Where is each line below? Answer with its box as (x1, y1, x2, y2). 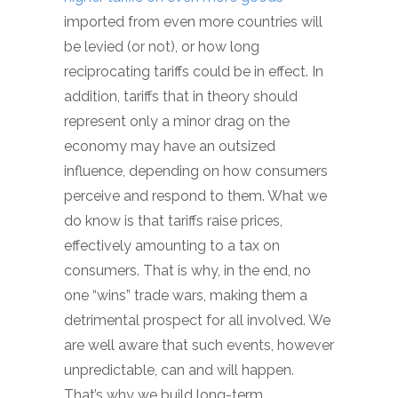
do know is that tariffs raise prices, (64, 211, 283, 229)
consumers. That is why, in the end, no (64, 261, 311, 279)
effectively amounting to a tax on (64, 236, 280, 254)
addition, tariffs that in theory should (64, 87, 298, 105)
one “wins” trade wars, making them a (64, 286, 307, 304)
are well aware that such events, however (64, 336, 334, 354)
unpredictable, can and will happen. (64, 361, 294, 378)
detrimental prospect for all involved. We (64, 311, 330, 329)
